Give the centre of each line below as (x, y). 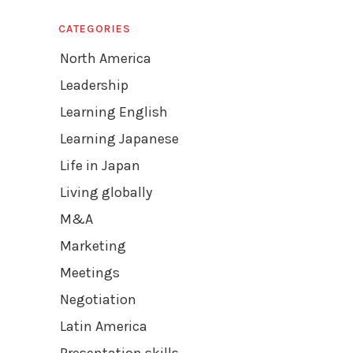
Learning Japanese (119, 138)
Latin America (104, 326)
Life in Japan (100, 165)
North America (106, 58)
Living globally (106, 192)
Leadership (94, 85)
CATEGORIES (95, 28)
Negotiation (98, 299)
